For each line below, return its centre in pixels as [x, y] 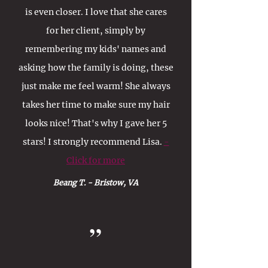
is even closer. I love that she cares [96, 12]
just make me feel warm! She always [96, 86]
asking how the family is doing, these [96, 68]
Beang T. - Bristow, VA [96, 182]
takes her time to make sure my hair [96, 105]
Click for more [96, 160]
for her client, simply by [96, 31]
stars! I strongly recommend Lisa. [93, 142]
